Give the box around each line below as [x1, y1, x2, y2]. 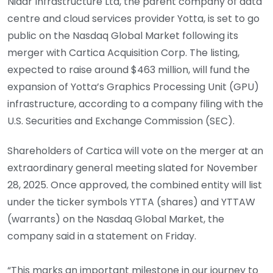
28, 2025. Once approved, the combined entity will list [7, 178, 262, 193]
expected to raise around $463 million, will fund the [7, 63, 250, 77]
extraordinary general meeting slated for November [7, 161, 258, 175]
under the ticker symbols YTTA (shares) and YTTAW [7, 195, 255, 210]
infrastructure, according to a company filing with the [7, 97, 263, 112]
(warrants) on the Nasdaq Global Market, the [7, 212, 224, 227]
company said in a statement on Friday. [7, 229, 196, 244]
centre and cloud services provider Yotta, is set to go [7, 12, 260, 26]
